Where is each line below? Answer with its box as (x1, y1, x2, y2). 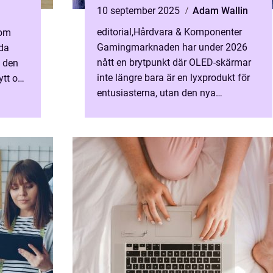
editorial (97, 26, 132, 38)
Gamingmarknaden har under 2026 (97, 41, 247, 53)
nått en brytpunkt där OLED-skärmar (97, 57, 251, 68)
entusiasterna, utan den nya (97, 87, 216, 99)
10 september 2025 (97, 5, 182, 16)
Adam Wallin (193, 5, 248, 16)
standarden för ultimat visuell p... (97, 102, 238, 114)
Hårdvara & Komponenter (133, 26, 242, 38)
